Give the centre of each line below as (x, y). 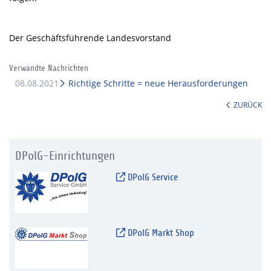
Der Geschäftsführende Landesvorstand (90, 38)
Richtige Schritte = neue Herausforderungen (157, 83)
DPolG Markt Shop (159, 233)
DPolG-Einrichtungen (65, 156)
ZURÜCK (248, 105)
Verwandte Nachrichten (49, 68)
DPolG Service (151, 178)
